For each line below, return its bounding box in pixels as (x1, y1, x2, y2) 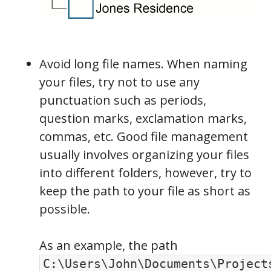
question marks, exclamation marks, (39, 109, 247, 126)
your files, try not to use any (39, 73, 200, 90)
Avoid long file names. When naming (39, 55, 247, 72)
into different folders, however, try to (39, 164, 252, 181)
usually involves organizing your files (39, 146, 249, 163)
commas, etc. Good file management (39, 128, 248, 145)
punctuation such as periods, (39, 91, 206, 108)
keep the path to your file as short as (39, 182, 250, 199)
